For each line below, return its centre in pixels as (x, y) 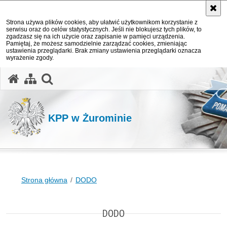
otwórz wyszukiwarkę (108, 78)
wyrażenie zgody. (30, 58)
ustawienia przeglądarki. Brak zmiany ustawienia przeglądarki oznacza (104, 51)
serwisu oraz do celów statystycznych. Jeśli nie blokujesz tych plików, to (104, 29)
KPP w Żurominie (90, 118)
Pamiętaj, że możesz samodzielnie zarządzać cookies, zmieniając (97, 44)
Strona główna (44, 180)
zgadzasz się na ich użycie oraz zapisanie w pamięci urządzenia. (96, 36)
